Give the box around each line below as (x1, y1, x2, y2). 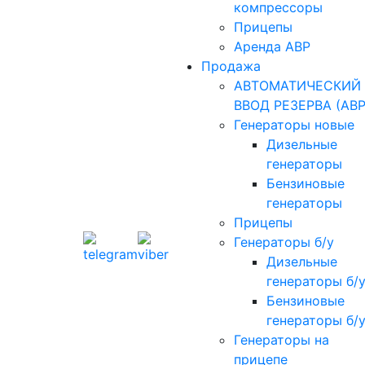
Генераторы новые (234, 117, 354, 134)
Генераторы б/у (234, 234, 334, 251)
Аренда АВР (234, 38, 310, 55)
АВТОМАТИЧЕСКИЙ (234, 77, 361, 95)
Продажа (201, 58, 261, 75)
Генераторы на (234, 332, 329, 349)
